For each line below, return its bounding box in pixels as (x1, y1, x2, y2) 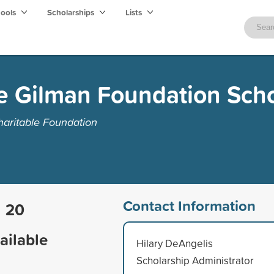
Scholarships (47, 6, 96, 18)
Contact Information (122, 194, 256, 216)
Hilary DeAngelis (136, 235, 213, 250)
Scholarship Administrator (136, 253, 254, 267)
